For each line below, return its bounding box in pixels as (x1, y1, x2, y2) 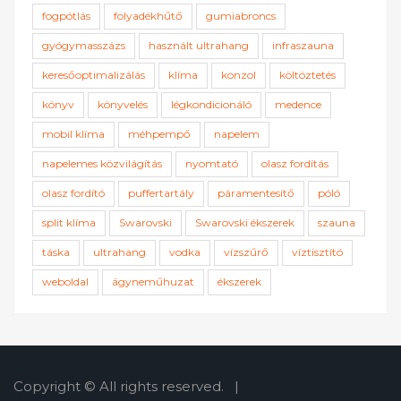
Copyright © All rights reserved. (13, 377, 227, 395)
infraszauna (272, 38, 334, 52)
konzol (221, 67, 256, 81)
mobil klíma (42, 126, 105, 141)
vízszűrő (224, 244, 269, 259)
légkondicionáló (171, 97, 252, 111)
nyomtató (185, 156, 238, 170)
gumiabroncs (206, 8, 276, 22)
